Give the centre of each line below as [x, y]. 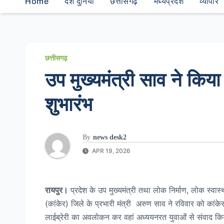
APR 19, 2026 [110, 150]
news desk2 [110, 137]
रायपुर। [56, 190]
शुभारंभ [69, 104]
